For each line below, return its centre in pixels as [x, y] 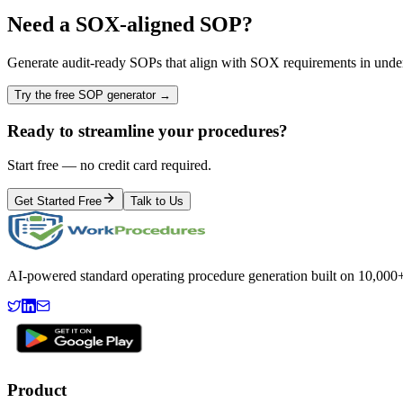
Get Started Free [58, 201]
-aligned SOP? [186, 24]
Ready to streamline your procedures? [148, 130]
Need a [41, 24]
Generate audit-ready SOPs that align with [129, 62]
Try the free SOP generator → [93, 94]
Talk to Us [157, 201]
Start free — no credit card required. [109, 166]
